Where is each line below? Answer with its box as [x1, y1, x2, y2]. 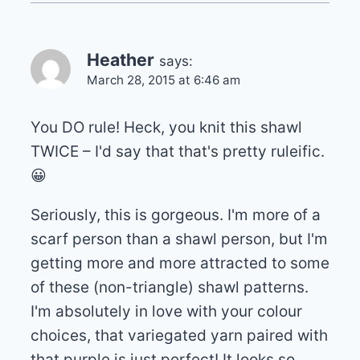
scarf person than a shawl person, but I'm [30, 229, 328, 248]
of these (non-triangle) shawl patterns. [30, 277, 309, 297]
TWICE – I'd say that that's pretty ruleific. [30, 141, 325, 161]
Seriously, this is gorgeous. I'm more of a [30, 205, 321, 224]
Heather [86, 48, 154, 70]
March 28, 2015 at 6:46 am [86, 72, 240, 88]
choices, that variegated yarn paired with [30, 325, 328, 345]
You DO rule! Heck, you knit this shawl [30, 117, 302, 137]
